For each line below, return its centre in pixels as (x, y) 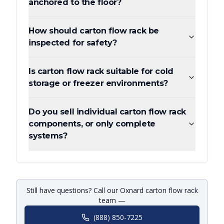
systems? (48, 136)
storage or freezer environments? (98, 83)
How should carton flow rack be (94, 31)
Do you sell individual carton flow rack (107, 112)
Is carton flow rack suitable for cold (101, 71)
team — (112, 200)
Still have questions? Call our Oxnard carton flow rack (112, 190)
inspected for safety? (73, 43)
